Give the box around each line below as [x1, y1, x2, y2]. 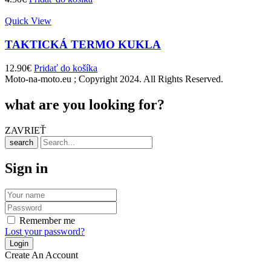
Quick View [5, 16, 51, 27]
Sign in [5, 160, 48, 177]
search [10, 137, 33, 147]
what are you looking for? [5, 96, 165, 113]
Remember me [19, 215, 75, 226]
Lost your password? [5, 226, 85, 237]
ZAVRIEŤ [5, 125, 46, 135]
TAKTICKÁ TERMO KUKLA [5, 38, 161, 51]
